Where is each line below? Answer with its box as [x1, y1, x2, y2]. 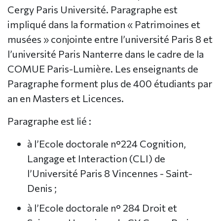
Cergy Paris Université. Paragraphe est [7, 3, 178, 16]
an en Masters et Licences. [7, 92, 124, 105]
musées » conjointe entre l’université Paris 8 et [7, 33, 213, 45]
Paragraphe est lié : [7, 115, 91, 127]
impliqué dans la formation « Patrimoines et [7, 18, 200, 31]
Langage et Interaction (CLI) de [27, 152, 165, 165]
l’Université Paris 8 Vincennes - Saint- [27, 167, 192, 180]
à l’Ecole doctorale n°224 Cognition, [27, 138, 186, 150]
